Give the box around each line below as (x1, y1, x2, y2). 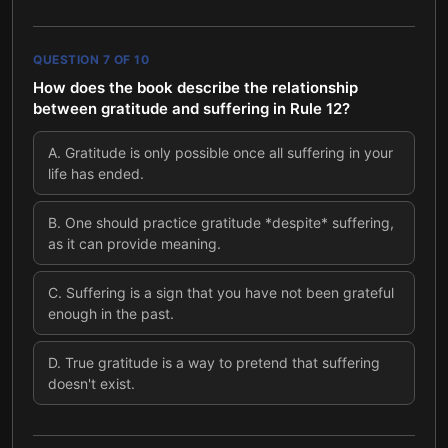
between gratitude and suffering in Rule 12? (33, 99, 350, 118)
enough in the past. (48, 305, 174, 322)
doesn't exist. (48, 375, 135, 392)
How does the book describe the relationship (33, 78, 358, 97)
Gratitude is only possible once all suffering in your (65, 144, 393, 161)
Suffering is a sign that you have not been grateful (66, 284, 394, 301)
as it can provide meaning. (48, 235, 221, 252)
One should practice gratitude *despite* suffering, (65, 214, 394, 231)
